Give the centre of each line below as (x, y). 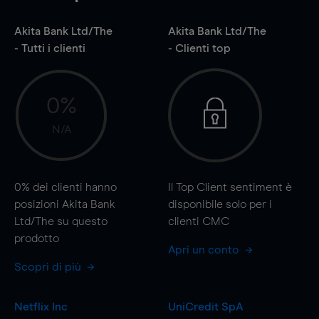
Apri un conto (205, 250)
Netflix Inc (41, 307)
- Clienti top (199, 48)
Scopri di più (49, 267)
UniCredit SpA (205, 307)
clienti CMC (198, 221)
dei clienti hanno (73, 187)
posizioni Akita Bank (65, 204)
